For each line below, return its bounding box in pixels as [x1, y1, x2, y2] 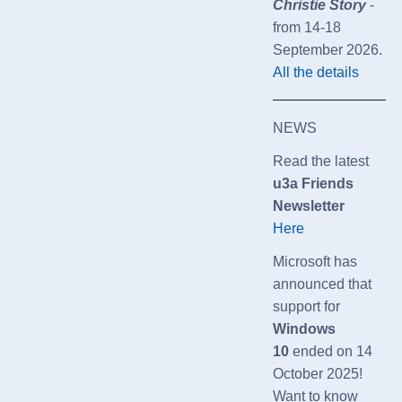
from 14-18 [272, 19, 341, 35]
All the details [272, 64, 359, 80]
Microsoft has [272, 253, 357, 269]
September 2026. [272, 41, 386, 57]
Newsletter [272, 197, 345, 214]
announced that [272, 275, 371, 292]
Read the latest [272, 153, 369, 169]
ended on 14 [288, 343, 372, 359]
